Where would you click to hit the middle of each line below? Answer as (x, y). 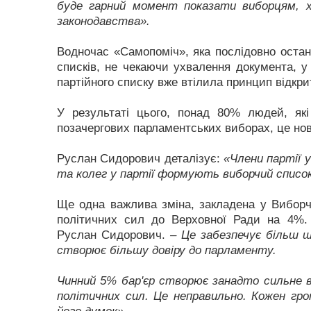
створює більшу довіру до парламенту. (167, 250)
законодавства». (103, 21)
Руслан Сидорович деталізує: (138, 159)
